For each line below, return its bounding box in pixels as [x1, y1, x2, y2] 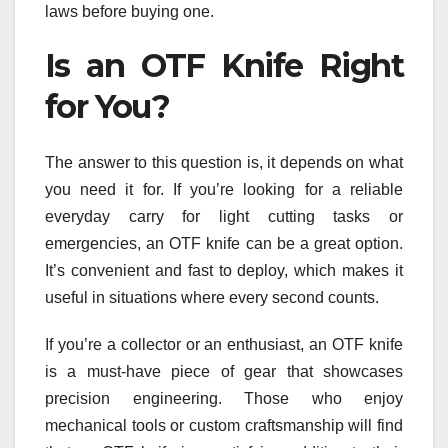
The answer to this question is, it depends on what [45, 154, 403, 172]
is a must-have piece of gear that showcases [45, 363, 403, 381]
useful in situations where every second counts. [45, 289, 379, 307]
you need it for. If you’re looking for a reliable [45, 181, 403, 199]
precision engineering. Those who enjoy [45, 390, 403, 408]
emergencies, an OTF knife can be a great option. [45, 235, 403, 253]
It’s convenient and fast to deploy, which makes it [45, 262, 403, 280]
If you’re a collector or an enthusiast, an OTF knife [45, 336, 403, 354]
